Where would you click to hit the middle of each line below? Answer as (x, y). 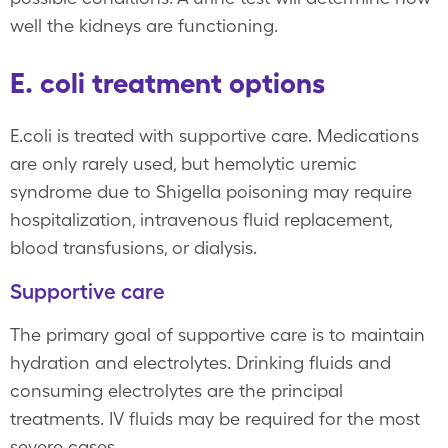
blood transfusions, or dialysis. (133, 247)
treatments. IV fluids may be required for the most (215, 418)
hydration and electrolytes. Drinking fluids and (200, 362)
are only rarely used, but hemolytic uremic (183, 163)
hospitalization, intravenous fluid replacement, (201, 219)
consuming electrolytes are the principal (176, 390)
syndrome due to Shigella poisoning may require (211, 191)
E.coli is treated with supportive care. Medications (214, 135)
